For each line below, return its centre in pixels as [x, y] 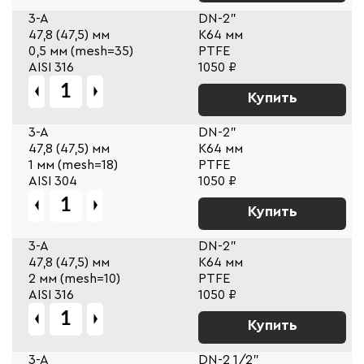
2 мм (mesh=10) [74, 278]
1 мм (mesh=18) [73, 165]
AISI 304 [53, 181]
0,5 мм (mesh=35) [81, 51]
